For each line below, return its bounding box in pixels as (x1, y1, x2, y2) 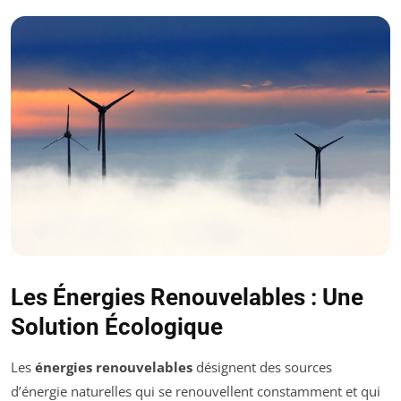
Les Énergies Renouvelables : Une (11, 284, 363, 311)
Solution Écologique (11, 313, 223, 341)
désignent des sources (192, 358, 332, 377)
